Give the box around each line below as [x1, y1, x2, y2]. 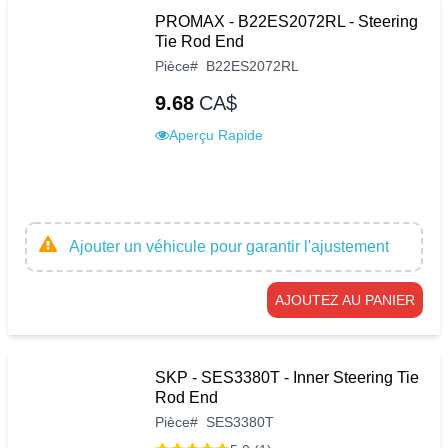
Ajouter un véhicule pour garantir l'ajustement [69, 237, 389, 255]
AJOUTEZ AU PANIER [275, 291, 415, 308]
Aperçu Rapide [169, 126, 263, 143]
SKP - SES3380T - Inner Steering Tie [155, 368, 419, 386]
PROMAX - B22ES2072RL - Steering [155, 12, 418, 30]
